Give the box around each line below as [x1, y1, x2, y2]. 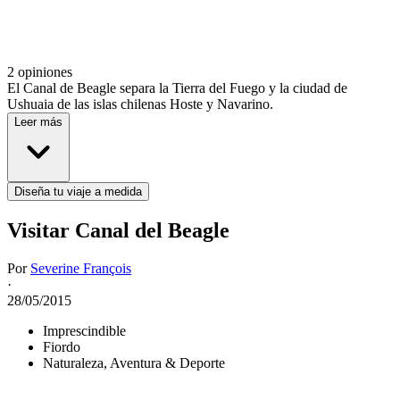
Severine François [30, 261, 131, 277]
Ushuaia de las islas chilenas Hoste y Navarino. [7, 96, 273, 112]
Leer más [14, 115, 62, 129]
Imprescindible [43, 323, 126, 339]
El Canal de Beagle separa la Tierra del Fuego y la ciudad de [7, 80, 347, 96]
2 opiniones [7, 64, 72, 80]
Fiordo [43, 339, 80, 355]
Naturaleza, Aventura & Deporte [43, 355, 225, 371]
